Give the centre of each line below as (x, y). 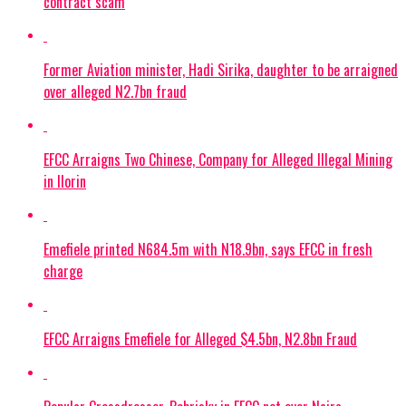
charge (63, 271)
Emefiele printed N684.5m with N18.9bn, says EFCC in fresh (208, 249)
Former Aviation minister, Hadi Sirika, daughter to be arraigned (221, 69)
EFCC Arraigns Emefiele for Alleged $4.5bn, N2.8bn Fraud (200, 338)
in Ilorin (65, 181)
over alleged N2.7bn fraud (115, 91)
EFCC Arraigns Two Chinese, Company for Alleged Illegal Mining (218, 159)
